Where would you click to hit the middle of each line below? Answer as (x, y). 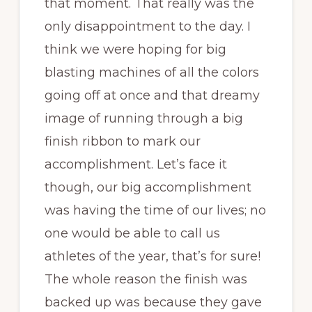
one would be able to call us (132, 233)
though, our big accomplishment (148, 187)
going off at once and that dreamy (152, 95)
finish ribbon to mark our (122, 141)
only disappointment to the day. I (147, 26)
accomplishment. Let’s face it (135, 164)
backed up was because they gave (153, 302)
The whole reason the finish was (146, 279)
